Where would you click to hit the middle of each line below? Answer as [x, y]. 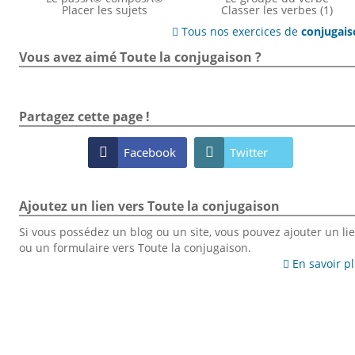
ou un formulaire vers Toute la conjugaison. [135, 248]
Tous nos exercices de [240, 31]
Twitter [249, 152]
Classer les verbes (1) [277, 10]
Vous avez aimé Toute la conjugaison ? [140, 57]
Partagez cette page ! [84, 117]
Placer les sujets [105, 10]
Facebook [150, 152]
